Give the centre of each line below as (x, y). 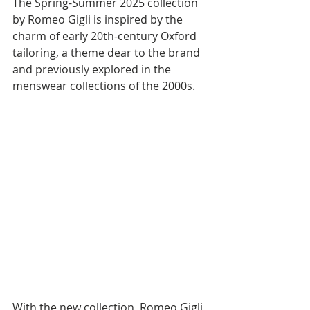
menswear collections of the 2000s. (104, 86)
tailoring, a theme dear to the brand (108, 53)
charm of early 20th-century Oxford (106, 36)
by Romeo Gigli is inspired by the (99, 19)
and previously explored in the (93, 69)
